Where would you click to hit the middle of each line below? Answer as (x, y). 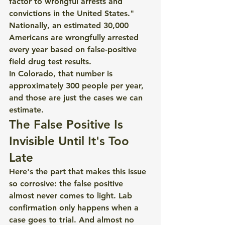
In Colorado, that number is (62, 74)
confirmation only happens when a (75, 208)
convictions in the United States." (72, 13)
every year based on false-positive (74, 49)
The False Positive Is (68, 124)
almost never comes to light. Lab (72, 196)
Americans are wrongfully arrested (75, 37)
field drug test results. (50, 62)
